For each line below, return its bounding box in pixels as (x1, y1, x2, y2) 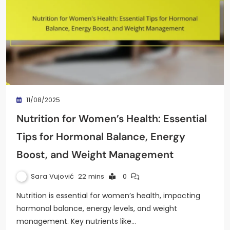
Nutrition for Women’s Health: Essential (16, 111, 207, 125)
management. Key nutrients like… (16, 216, 136, 226)
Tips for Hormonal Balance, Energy (16, 129, 185, 143)
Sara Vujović (31, 171, 74, 181)
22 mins (78, 171, 105, 181)
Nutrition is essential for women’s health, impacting (16, 190, 200, 201)
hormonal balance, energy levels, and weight (16, 203, 177, 214)
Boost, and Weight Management (16, 147, 174, 161)
